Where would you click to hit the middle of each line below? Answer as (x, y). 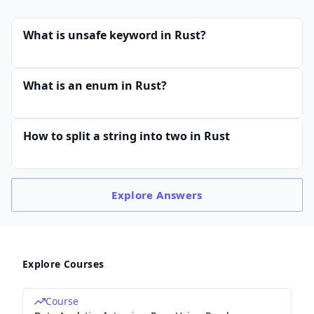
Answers (179, 195)
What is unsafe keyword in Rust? (115, 35)
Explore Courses (63, 264)
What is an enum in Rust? (95, 86)
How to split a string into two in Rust (127, 136)
